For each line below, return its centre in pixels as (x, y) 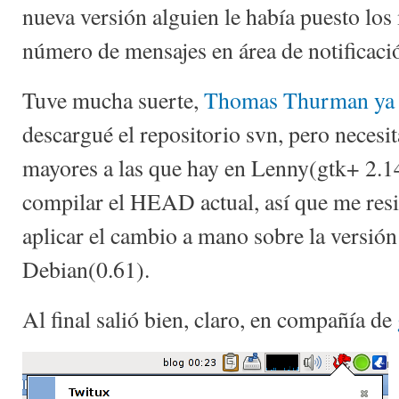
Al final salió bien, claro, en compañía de (210, 318)
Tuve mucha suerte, (113, 99)
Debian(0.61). (86, 269)
